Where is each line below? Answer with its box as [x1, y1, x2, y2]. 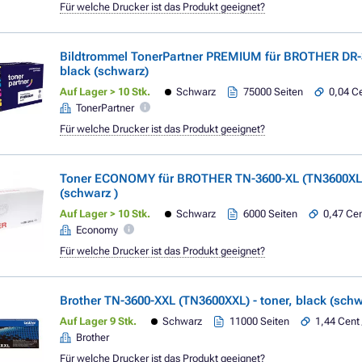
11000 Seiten [229, 315, 290, 327]
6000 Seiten [243, 208, 298, 220]
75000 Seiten [243, 86, 304, 98]
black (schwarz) [60, 64, 149, 78]
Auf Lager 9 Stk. [60, 315, 137, 327]
